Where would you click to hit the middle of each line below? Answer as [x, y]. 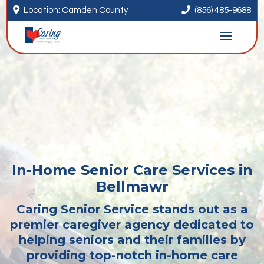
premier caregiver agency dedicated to [132, 225]
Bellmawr [132, 187]
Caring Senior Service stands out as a [132, 209]
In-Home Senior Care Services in [132, 170]
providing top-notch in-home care [132, 255]
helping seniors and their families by [132, 240]
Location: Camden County [76, 10]
